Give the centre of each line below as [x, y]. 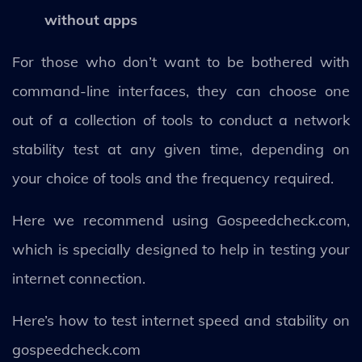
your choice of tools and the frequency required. [173, 178]
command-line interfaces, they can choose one [181, 90]
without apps [91, 19]
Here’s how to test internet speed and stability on [181, 320]
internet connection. [81, 278]
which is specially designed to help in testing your [181, 249]
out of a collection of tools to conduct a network [181, 120]
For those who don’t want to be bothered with [181, 61]
